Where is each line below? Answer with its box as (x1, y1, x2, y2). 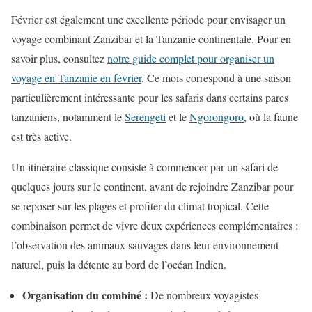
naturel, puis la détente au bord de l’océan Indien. (11, 257, 226, 272)
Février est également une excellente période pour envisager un (11, 12, 286, 27)
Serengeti (125, 109, 166, 125)
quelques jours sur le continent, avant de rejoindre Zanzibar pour (11, 179, 293, 194)
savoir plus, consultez (11, 51, 107, 66)
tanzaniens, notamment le (11, 109, 125, 125)
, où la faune (244, 109, 298, 125)
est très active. (11, 129, 72, 144)
